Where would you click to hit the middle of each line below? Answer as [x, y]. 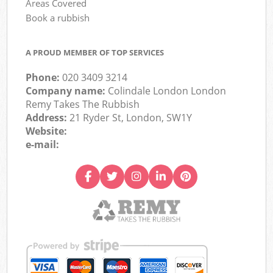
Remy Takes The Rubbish [83, 105]
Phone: [44, 78]
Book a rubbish [58, 17]
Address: [48, 118]
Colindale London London [167, 91]
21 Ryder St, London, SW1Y [131, 118]
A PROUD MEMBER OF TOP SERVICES [95, 53]
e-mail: [43, 145]
